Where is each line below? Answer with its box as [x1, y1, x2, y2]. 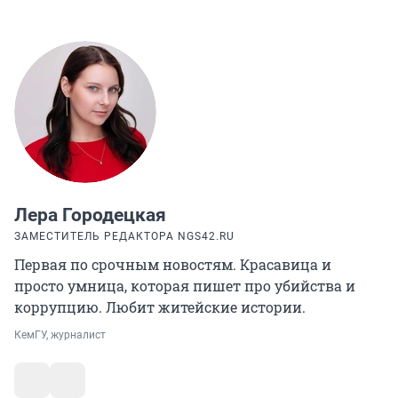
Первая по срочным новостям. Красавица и [14, 255, 331, 275]
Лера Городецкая [14, 204, 166, 227]
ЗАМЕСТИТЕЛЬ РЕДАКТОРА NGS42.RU [14, 230, 235, 243]
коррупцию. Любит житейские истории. [14, 298, 306, 317]
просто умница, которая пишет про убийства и [14, 276, 355, 296]
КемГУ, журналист [14, 329, 106, 342]
